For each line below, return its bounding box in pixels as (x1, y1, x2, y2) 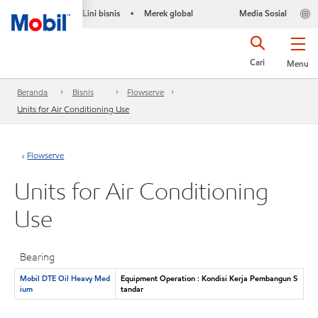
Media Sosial (238, 7, 287, 19)
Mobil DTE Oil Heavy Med (19, 272, 110, 284)
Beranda (17, 86, 48, 99)
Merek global (143, 7, 193, 19)
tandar (120, 283, 143, 295)
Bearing (20, 250, 55, 264)
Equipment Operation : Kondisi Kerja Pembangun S (120, 272, 297, 284)
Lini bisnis (82, 7, 120, 19)
